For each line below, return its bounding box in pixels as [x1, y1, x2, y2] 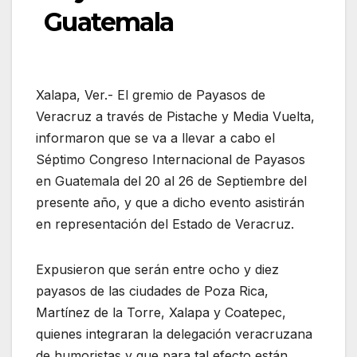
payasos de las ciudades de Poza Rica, [36, 283, 269, 300]
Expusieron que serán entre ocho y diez [36, 261, 279, 278]
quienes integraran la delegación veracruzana [36, 326, 312, 343]
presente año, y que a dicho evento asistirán [36, 194, 304, 211]
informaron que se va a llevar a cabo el [36, 130, 275, 147]
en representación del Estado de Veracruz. [36, 216, 294, 233]
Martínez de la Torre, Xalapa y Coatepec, [36, 304, 286, 321]
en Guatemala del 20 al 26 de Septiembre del [36, 173, 307, 190]
